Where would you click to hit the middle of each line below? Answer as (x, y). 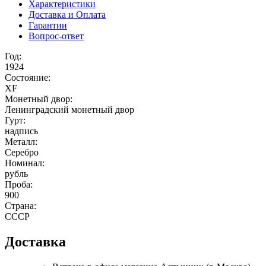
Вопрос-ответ (56, 36)
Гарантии (48, 25)
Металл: (21, 141)
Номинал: (25, 163)
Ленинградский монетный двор (69, 109)
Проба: (19, 184)
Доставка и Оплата (67, 14)
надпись (21, 131)
